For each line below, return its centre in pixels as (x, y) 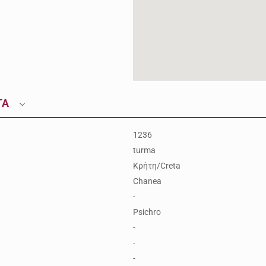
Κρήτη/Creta (156, 166)
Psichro (147, 212)
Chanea (147, 181)
